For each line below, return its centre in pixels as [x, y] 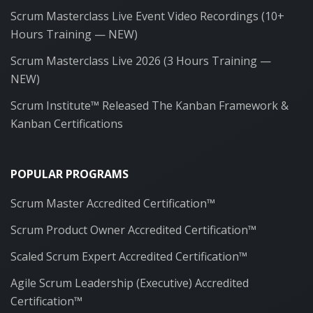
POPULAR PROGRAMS [70, 174]
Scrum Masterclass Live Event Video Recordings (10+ [147, 16]
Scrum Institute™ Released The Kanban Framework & [150, 105]
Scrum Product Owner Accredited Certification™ [133, 230]
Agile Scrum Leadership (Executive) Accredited [130, 283]
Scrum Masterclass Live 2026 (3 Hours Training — [141, 61]
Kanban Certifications [67, 124]
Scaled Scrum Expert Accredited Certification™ [129, 256]
